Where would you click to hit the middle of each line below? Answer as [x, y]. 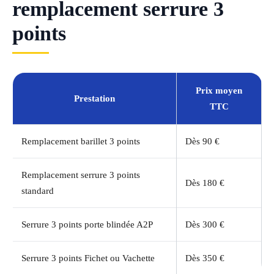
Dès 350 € [205, 258]
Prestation [94, 99]
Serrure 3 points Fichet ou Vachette [88, 258]
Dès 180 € [205, 183]
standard [38, 191]
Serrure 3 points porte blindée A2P [87, 225]
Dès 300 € [205, 225]
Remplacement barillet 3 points [81, 142]
